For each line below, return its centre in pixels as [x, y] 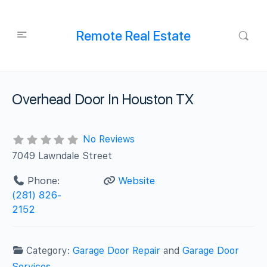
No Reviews [108, 139]
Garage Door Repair [117, 250]
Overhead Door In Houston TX [103, 99]
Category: [50, 250]
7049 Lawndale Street [62, 156]
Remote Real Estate [133, 35]
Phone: [44, 180]
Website [136, 180]
